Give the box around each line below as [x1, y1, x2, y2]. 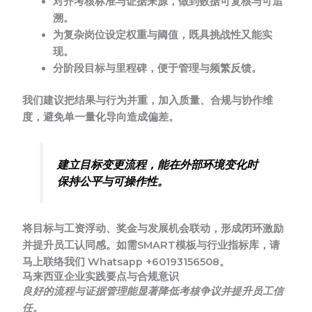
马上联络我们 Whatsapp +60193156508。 [22, 255, 231, 268]
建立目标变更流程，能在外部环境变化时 [56, 157, 258, 171]
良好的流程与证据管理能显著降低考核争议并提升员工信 [22, 284, 284, 297]
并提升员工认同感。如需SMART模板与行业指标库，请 [22, 238, 281, 251]
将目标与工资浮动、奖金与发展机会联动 [22, 221, 211, 235]
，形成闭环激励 [210, 221, 284, 235]
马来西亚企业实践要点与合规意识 [22, 270, 180, 283]
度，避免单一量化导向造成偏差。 [22, 110, 180, 123]
